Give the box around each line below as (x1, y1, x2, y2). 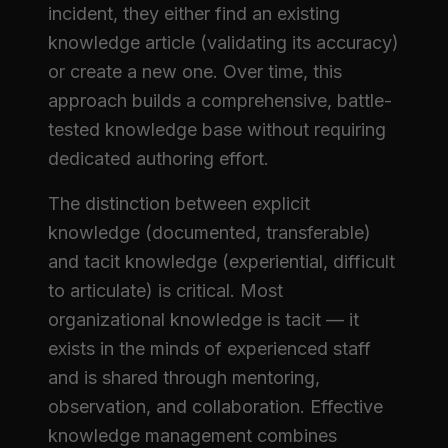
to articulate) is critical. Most (48, 280, 283, 301)
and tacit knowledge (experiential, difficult (48, 251, 395, 272)
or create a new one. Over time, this (48, 61, 342, 82)
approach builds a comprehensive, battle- (48, 90, 392, 111)
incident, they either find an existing (48, 3, 340, 24)
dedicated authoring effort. (48, 148, 269, 169)
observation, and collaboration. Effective (48, 396, 383, 417)
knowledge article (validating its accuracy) (48, 32, 399, 53)
